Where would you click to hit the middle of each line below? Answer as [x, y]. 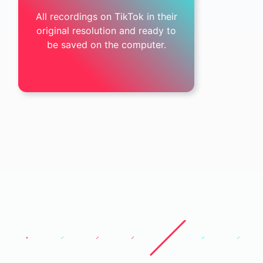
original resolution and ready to [106, 31]
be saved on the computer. [106, 45]
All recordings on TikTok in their [106, 16]
